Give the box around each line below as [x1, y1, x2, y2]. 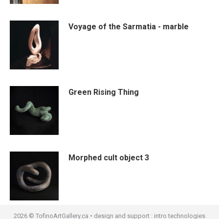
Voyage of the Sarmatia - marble [68, 22, 189, 31]
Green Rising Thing [68, 88, 139, 97]
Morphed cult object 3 [68, 153, 149, 162]
